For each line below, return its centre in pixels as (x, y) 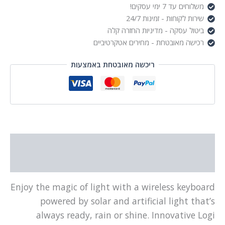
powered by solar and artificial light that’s (128, 201)
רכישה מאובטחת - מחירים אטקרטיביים (149, 42)
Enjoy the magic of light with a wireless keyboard (113, 187)
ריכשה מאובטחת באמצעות (113, 65)
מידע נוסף (199, 162)
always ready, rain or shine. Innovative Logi (126, 215)
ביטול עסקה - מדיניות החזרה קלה (156, 30)
